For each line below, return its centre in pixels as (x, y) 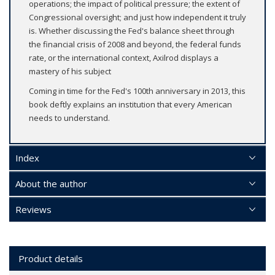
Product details (51, 259)
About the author (51, 184)
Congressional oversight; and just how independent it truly (137, 17)
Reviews (33, 210)
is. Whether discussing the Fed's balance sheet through (132, 31)
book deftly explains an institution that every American (130, 105)
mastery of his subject (70, 72)
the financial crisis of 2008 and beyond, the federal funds (135, 45)
